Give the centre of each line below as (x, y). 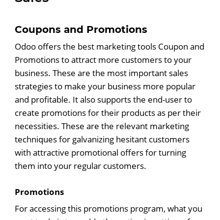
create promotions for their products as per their (108, 113)
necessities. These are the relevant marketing (102, 126)
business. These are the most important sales (101, 73)
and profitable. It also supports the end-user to (103, 99)
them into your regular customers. (81, 166)
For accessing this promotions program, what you (109, 208)
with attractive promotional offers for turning (100, 152)
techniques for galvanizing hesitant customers (102, 139)
